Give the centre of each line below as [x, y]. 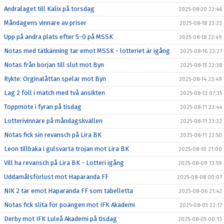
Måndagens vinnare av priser [45, 22]
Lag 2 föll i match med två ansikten [54, 92]
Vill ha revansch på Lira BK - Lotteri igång [64, 162]
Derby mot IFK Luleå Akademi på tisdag [60, 218]
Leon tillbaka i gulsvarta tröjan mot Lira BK [66, 148]
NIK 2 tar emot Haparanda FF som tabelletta [68, 190]
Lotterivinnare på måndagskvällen [53, 120]
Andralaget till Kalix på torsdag [49, 8]
